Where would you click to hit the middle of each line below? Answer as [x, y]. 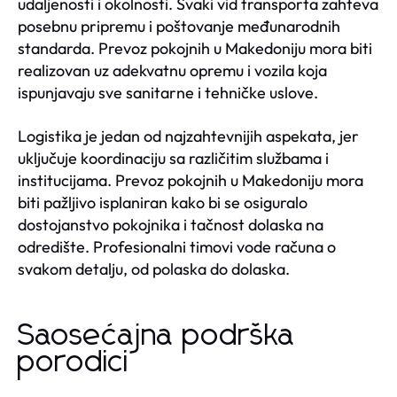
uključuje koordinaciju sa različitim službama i [173, 158]
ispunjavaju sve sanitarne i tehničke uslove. [168, 92]
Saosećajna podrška [156, 335]
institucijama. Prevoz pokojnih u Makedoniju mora [191, 180]
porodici [74, 362]
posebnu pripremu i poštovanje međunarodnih [179, 26]
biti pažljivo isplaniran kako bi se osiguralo [163, 202]
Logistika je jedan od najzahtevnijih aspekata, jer [188, 136]
